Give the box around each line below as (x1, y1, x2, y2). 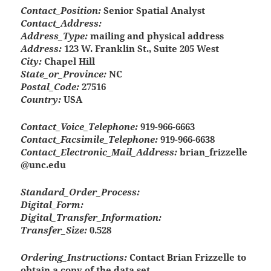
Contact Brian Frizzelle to (127, 251, 247, 264)
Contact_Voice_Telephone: (21, 120, 139, 133)
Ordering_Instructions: (21, 251, 128, 264)
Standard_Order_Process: (21, 186, 140, 198)
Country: (21, 93, 62, 106)
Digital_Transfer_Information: (21, 211, 162, 224)
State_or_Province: (21, 68, 107, 80)
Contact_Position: (21, 4, 102, 17)
